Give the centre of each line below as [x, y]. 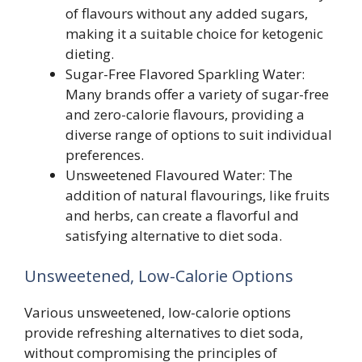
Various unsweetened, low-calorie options [158, 312]
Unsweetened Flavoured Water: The [179, 175]
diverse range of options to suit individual [199, 135]
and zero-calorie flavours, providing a [185, 114]
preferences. [105, 155]
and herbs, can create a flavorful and [182, 215]
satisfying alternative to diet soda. [174, 236]
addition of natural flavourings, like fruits [198, 195]
